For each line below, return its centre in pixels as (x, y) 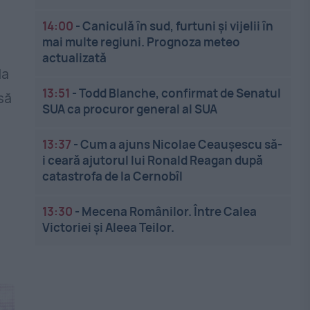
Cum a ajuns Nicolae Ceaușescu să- (182, 144)
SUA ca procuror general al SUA (130, 109)
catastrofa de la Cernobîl (113, 176)
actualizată (75, 58)
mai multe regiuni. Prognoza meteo (142, 42)
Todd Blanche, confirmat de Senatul (180, 93)
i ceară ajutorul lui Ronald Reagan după (153, 160)
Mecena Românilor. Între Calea (170, 211)
